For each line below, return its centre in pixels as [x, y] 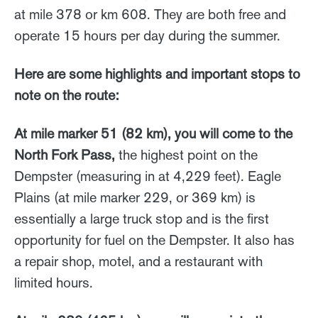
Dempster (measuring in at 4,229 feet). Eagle [148, 176]
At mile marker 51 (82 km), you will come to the [153, 134]
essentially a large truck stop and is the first [142, 219]
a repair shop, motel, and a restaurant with [138, 262]
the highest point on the [188, 155]
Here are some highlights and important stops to [157, 74]
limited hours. [55, 283]
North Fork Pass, [66, 155]
